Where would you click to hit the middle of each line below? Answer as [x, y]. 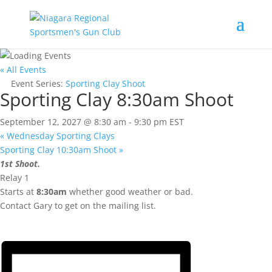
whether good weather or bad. [130, 192]
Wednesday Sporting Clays [59, 136]
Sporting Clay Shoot [105, 83]
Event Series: [38, 83]
